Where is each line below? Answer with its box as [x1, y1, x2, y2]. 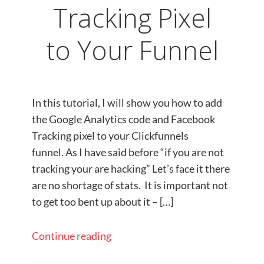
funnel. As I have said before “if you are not [32, 146, 224, 159]
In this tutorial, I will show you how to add [32, 96, 222, 109]
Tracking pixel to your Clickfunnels [32, 129, 189, 142]
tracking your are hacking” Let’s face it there [32, 162, 230, 175]
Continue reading [32, 229, 111, 242]
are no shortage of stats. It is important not [32, 179, 228, 192]
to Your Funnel [45, 32, 219, 68]
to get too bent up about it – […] [32, 195, 173, 208]
